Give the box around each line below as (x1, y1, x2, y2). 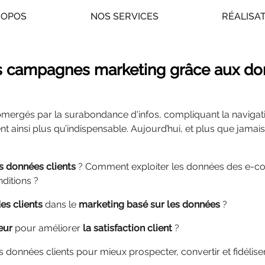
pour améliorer (15, 222, 83, 234)
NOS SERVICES (90, 10, 159, 22)
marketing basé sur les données (79, 199, 220, 210)
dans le (43, 199, 79, 210)
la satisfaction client (83, 222, 172, 234)
